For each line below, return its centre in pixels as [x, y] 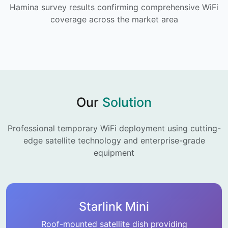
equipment [114, 153]
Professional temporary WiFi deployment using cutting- [114, 128]
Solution [127, 102]
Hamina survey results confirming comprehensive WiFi [114, 7]
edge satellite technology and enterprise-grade [114, 140]
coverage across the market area [114, 19]
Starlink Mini [114, 206]
